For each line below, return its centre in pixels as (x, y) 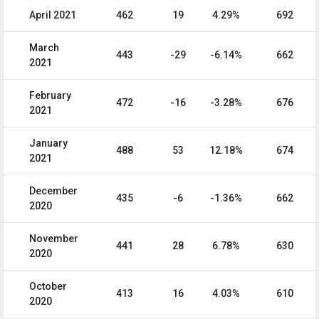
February (50, 96)
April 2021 (53, 15)
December (53, 191)
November (54, 239)
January (48, 143)
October (48, 287)
